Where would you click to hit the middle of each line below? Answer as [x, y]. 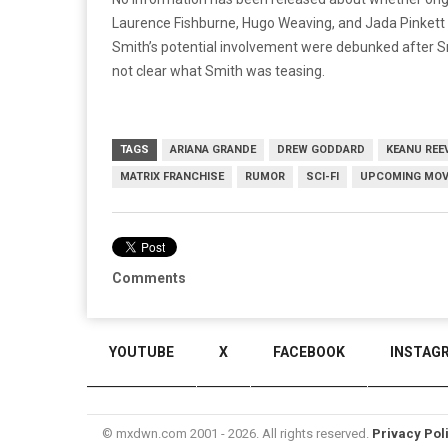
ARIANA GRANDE [213, 150]
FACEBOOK [309, 352]
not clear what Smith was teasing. [218, 71]
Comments [149, 278]
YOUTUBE [141, 352]
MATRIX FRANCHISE [172, 177]
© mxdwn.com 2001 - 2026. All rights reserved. [237, 433]
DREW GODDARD [321, 150]
